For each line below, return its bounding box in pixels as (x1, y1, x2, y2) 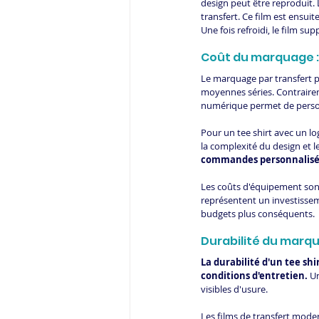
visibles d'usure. (201, 283, 268, 296)
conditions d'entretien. (201, 269, 308, 283)
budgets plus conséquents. (201, 207, 315, 221)
